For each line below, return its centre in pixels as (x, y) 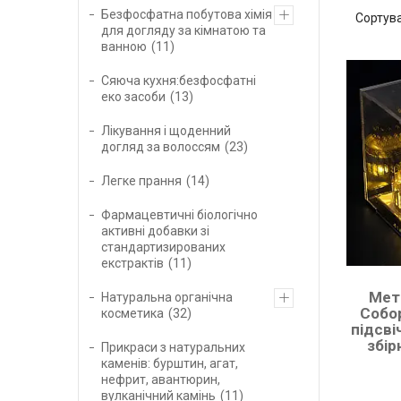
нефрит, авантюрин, (161, 379)
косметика (132, 313)
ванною (124, 46)
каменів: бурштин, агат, (170, 363)
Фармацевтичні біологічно (179, 214)
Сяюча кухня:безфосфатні (179, 80)
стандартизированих (163, 247)
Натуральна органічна (167, 297)
